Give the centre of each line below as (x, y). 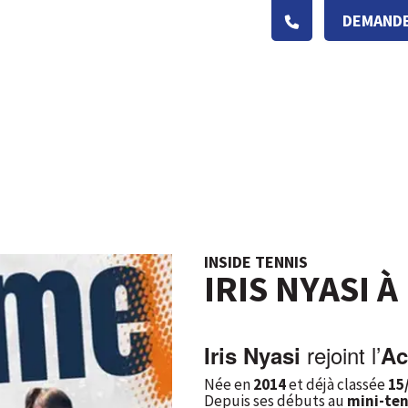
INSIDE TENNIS (256, 261)
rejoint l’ (341, 354)
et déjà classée (337, 384)
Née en (229, 384)
